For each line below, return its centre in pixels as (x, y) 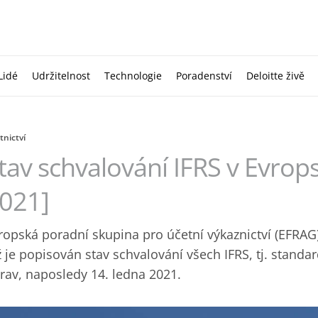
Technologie (133, 76)
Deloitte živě (275, 76)
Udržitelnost (61, 76)
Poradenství (204, 76)
